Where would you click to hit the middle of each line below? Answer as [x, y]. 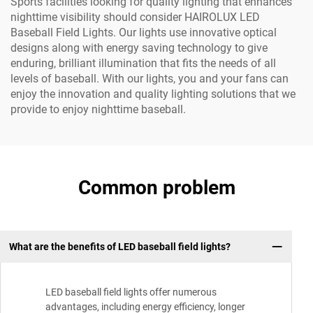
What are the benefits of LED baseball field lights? [119, 246]
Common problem [156, 188]
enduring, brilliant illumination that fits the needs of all [143, 63]
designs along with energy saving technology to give [139, 48]
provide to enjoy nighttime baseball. [98, 109]
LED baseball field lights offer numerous [131, 292]
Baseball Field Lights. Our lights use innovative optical [144, 32]
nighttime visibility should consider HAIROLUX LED [135, 17]
